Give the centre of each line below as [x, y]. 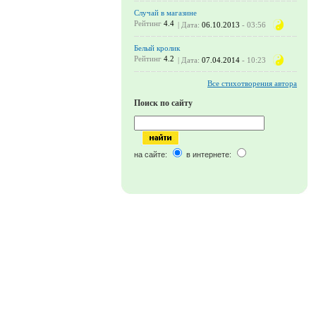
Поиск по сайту [163, 103]
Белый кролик [157, 48]
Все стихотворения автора [252, 83]
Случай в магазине [165, 13]
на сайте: [152, 154]
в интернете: [209, 154]
